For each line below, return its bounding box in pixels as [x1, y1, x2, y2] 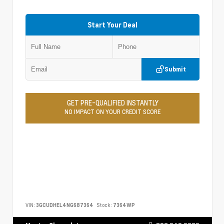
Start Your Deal [87, 20, 137, 29]
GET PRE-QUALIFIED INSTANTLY [66, 98, 158, 107]
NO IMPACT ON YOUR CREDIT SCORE [64, 107, 160, 115]
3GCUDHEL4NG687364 [36, 201, 93, 209]
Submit [164, 65, 186, 73]
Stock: [96, 201, 112, 209]
